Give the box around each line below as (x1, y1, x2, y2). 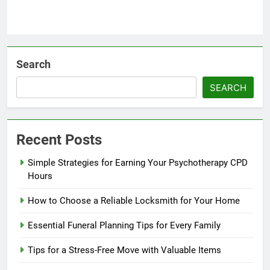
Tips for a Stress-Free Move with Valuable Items (28, 245, 221, 256)
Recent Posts (16, 131, 102, 149)
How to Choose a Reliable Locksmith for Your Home (28, 195, 240, 207)
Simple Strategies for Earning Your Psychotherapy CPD (28, 157, 248, 169)
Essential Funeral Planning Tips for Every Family (28, 220, 221, 231)
